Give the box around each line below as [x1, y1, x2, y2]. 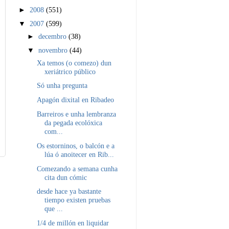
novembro [38, 46, 70, 55]
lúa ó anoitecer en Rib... [44, 150, 114, 158]
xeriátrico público [44, 67, 96, 76]
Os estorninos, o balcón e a [36, 141, 114, 150]
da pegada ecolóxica [44, 118, 102, 127]
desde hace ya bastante [36, 187, 101, 196]
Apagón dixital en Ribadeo [36, 96, 114, 104]
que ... [44, 204, 63, 213]
